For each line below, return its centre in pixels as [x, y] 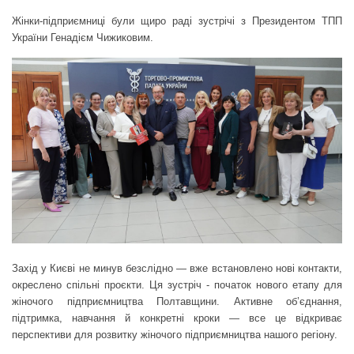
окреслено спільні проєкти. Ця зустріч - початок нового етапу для [177, 284]
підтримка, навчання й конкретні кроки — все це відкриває [177, 318]
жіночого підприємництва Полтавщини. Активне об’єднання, [177, 301]
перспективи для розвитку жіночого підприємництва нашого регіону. [175, 334]
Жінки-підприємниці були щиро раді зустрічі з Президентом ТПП [177, 21]
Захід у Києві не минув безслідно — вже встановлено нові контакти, [177, 268]
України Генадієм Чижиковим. [83, 37]
